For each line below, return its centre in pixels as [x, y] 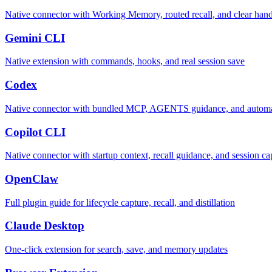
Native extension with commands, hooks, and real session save [125, 61]
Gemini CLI [35, 38]
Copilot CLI [35, 132]
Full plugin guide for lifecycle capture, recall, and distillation [120, 202]
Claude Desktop [45, 226]
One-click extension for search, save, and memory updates [116, 250]
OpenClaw [32, 178]
